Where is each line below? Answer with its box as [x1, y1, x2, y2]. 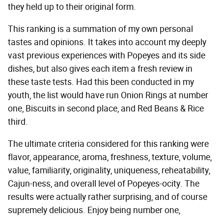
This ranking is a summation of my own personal [8, 24, 193, 35]
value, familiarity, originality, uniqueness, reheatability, [8, 165, 210, 176]
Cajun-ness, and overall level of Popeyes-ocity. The [8, 178, 199, 190]
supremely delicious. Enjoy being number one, [8, 205, 180, 216]
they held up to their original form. [8, 1, 136, 13]
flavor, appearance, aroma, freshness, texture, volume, [8, 152, 212, 163]
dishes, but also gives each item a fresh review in [8, 63, 192, 75]
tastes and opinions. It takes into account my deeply [8, 37, 206, 48]
